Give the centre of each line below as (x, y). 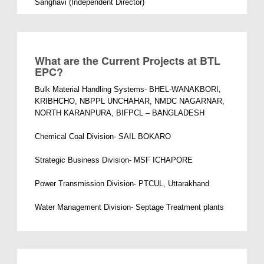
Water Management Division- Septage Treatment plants (130, 207)
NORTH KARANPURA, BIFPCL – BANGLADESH (120, 113)
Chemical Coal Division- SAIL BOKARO (103, 136)
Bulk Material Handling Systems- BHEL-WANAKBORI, (128, 89)
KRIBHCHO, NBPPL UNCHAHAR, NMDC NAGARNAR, (130, 101)
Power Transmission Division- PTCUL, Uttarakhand (122, 183)
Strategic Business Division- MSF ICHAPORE (114, 160)
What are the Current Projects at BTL (128, 60)
